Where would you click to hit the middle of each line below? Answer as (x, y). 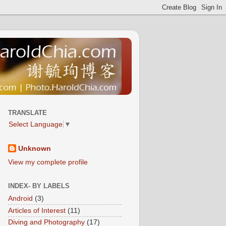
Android (20, 198)
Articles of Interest (37, 210)
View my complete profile (48, 162)
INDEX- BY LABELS (39, 186)
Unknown (35, 149)
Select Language (36, 125)
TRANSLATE (27, 113)
